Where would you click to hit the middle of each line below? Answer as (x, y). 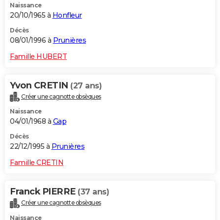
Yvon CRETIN (40, 85)
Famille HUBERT (38, 56)
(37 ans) (93, 192)
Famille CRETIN (37, 163)
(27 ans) (86, 85)
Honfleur (67, 15)
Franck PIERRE (44, 192)
